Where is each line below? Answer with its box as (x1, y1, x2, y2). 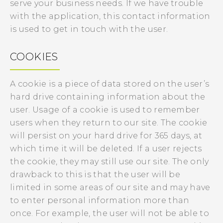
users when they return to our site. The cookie (10, 118, 208, 127)
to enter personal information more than (10, 196, 190, 205)
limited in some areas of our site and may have (10, 183, 211, 192)
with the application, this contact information (10, 11, 211, 21)
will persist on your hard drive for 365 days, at (10, 131, 203, 140)
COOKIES (10, 51, 58, 63)
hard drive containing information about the (10, 92, 206, 102)
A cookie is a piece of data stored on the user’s (10, 79, 210, 89)
